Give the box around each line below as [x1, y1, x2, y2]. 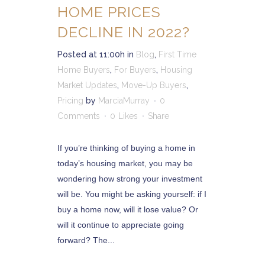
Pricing [57, 96, 83, 105]
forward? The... [57, 235, 115, 245]
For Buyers [114, 65, 156, 75]
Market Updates [57, 80, 117, 90]
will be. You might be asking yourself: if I [57, 189, 206, 199]
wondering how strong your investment [57, 174, 202, 183]
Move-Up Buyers [121, 80, 186, 90]
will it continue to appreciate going [57, 220, 184, 230]
